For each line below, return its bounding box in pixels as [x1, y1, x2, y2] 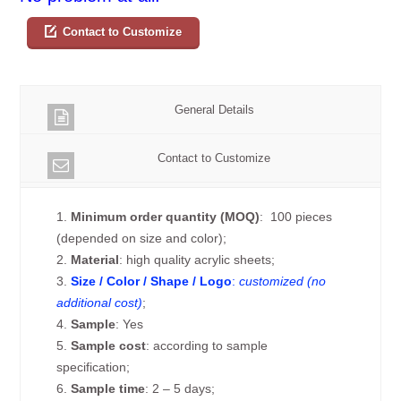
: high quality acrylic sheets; [119, 252, 276, 267]
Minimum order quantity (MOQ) [71, 209, 260, 224]
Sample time [71, 381, 146, 396]
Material [71, 252, 120, 267]
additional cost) [56, 295, 143, 310]
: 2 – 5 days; [145, 381, 216, 396]
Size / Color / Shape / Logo [71, 274, 233, 288]
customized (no [239, 274, 327, 288]
